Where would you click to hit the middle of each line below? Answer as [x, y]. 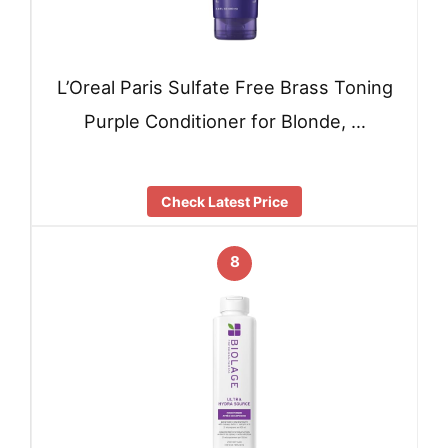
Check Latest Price [224, 201]
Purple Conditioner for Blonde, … [224, 121]
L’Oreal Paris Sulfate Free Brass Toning [224, 87]
